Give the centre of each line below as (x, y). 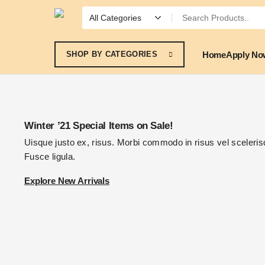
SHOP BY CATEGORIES (112, 54)
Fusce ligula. (50, 156)
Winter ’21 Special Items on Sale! (99, 126)
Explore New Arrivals (67, 181)
